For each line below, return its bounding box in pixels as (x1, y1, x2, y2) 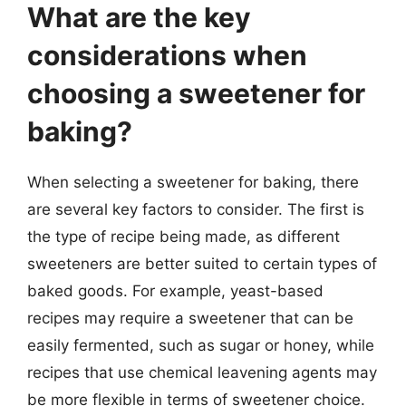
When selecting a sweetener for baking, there (27, 173, 359, 191)
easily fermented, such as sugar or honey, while (27, 336, 374, 354)
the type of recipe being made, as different (27, 227, 340, 246)
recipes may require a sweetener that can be (27, 309, 353, 327)
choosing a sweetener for (27, 77, 365, 110)
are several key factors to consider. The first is (27, 200, 364, 218)
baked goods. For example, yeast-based (27, 282, 324, 300)
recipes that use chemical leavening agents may (27, 363, 377, 382)
